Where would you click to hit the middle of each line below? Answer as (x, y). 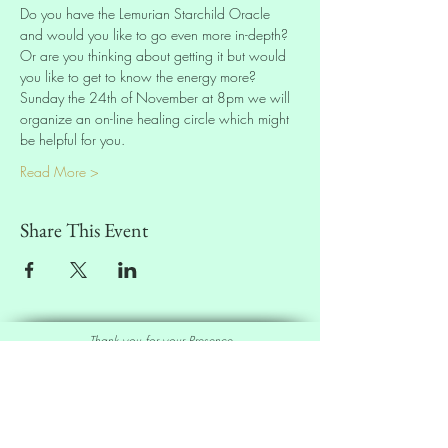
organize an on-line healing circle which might (156, 118)
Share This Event (84, 229)
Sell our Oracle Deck (160, 387)
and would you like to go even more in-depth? (156, 34)
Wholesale (213, 415)
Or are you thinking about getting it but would (155, 55)
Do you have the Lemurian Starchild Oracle (147, 13)
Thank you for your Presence (160, 340)
